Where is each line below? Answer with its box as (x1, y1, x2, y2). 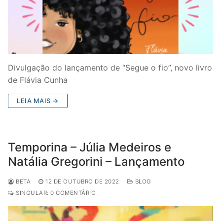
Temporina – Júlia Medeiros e (8, 140, 171, 154)
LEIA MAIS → (17, 96, 59, 105)
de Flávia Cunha (8, 74, 68, 85)
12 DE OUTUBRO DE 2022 (45, 178, 119, 185)
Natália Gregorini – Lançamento (8, 154, 184, 169)
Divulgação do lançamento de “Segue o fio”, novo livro (8, 62, 212, 73)
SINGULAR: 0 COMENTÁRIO (14, 189, 96, 196)
